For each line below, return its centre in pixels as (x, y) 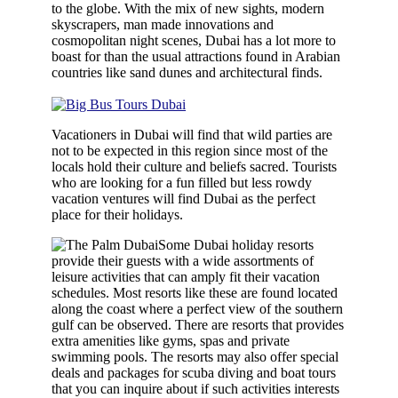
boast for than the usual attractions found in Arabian (196, 56)
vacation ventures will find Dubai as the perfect (184, 198)
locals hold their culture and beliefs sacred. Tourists (195, 166)
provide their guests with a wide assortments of (183, 260)
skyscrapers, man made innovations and (163, 24)
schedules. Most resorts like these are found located (195, 292)
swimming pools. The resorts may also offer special (195, 356)
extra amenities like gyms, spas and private (171, 340)
